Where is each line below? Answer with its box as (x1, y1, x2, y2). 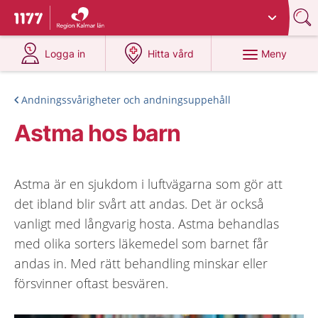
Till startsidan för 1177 (14, 12, 133, 28)
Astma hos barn (14, 119, 181, 147)
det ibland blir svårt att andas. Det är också (14, 195, 264, 212)
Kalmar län (146, 6, 194, 18)
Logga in (45, 48, 86, 60)
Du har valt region (61, 6, 146, 18)
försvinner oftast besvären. (14, 275, 168, 292)
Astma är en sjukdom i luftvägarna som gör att (14, 175, 283, 192)
